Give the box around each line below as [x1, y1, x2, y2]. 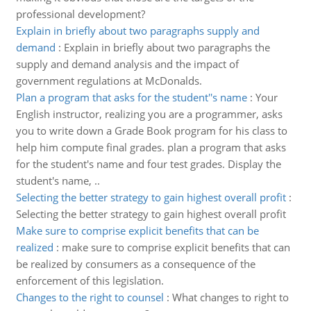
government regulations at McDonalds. [15, 74, 202, 87]
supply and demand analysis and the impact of [15, 57, 239, 71]
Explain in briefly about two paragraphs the [63, 40, 270, 54]
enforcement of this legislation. [15, 274, 164, 287]
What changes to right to [171, 290, 289, 304]
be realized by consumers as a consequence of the [15, 257, 255, 271]
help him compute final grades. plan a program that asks [15, 140, 286, 154]
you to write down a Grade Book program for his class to [15, 124, 287, 137]
